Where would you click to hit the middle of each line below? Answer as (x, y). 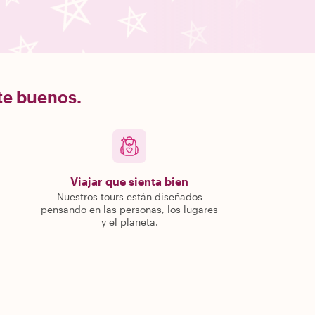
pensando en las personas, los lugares (129, 209)
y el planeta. (129, 222)
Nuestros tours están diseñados (129, 197)
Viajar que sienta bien (129, 181)
